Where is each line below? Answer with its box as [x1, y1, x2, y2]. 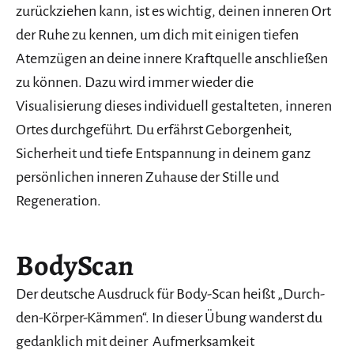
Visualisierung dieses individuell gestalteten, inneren [16, 98, 332, 115]
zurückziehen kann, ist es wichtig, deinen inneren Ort [16, 3, 331, 20]
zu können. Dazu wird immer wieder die [16, 74, 254, 91]
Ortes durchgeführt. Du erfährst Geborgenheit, [16, 122, 292, 138]
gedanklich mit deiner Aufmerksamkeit [16, 333, 254, 350]
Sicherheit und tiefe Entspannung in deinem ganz [16, 145, 311, 162]
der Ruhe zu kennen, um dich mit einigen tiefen [16, 27, 299, 43]
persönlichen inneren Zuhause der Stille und [16, 169, 279, 186]
